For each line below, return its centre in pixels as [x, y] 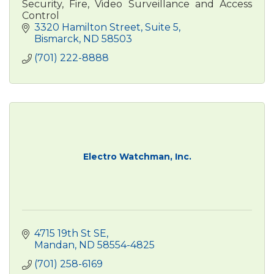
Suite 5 [162, 27]
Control [41, 15]
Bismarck [57, 39]
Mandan [54, 245]
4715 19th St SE [70, 233]
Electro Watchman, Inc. [137, 156]
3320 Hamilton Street [87, 27]
